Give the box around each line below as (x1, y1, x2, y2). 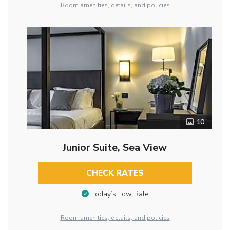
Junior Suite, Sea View (63, 140, 167, 155)
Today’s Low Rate (90, 189, 149, 199)
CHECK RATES (86, 167, 144, 179)
